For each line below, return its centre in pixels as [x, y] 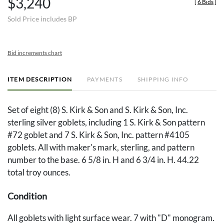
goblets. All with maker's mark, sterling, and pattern [101, 147]
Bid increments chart [35, 53]
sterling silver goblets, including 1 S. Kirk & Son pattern [106, 122]
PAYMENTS [105, 79]
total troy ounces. [39, 172]
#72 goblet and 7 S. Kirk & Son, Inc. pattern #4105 [98, 135]
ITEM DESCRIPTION [40, 79]
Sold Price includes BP [42, 19]
